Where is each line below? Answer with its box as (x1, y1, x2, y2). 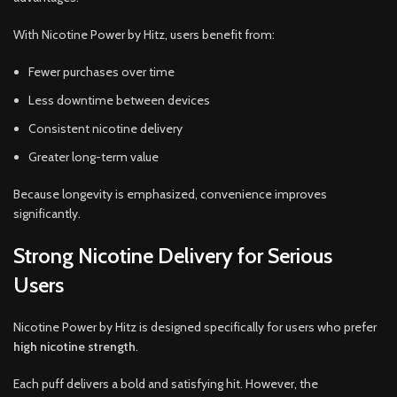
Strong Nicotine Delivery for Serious (13, 242, 332, 269)
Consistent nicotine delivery (28, 120, 183, 136)
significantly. (13, 205, 81, 222)
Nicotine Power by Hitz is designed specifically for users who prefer (13, 318, 377, 335)
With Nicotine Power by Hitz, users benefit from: (13, 26, 275, 43)
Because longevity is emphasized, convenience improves (13, 185, 327, 202)
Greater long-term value (28, 148, 159, 165)
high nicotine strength (13, 338, 136, 354)
